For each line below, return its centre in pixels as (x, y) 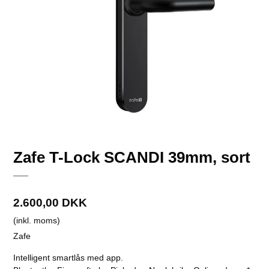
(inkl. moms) (37, 221)
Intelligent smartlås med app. (68, 258)
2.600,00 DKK (50, 203)
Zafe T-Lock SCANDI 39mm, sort (132, 158)
